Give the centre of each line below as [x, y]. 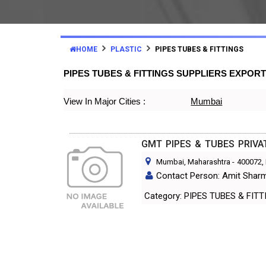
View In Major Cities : [104, 101]
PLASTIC [126, 49]
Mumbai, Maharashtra [194, 162]
